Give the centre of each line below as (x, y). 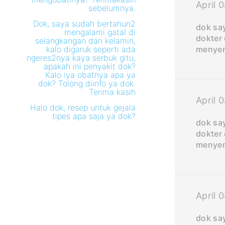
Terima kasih (113, 92)
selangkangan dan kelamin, (86, 41)
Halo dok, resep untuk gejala (83, 107)
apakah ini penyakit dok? (90, 66)
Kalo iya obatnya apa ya (91, 75)
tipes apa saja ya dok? (94, 116)
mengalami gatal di (100, 32)
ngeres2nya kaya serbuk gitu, (81, 58)
